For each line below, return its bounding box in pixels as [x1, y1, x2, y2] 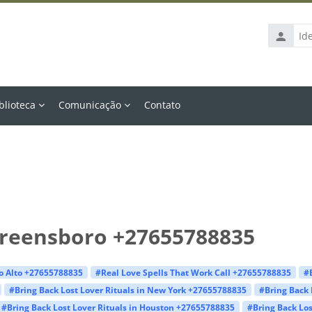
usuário [267, 60, 303, 74]
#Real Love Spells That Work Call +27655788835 [95, 266, 291, 278]
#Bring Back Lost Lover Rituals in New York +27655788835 [8, 283, 247, 295]
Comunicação [58, 97, 122, 111]
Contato [144, 97, 181, 111]
